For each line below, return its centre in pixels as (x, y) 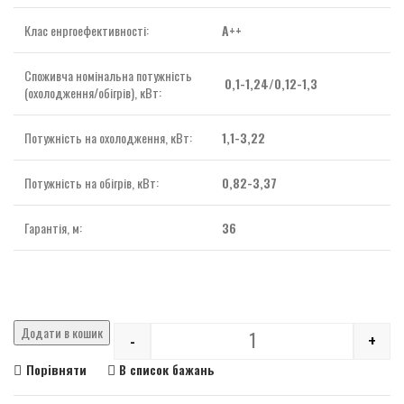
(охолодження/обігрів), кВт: (93, 92)
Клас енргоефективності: (87, 30)
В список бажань (167, 370)
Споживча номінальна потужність (108, 75)
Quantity (271, 349)
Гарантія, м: (53, 227)
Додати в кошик (62, 332)
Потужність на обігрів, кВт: (92, 182)
